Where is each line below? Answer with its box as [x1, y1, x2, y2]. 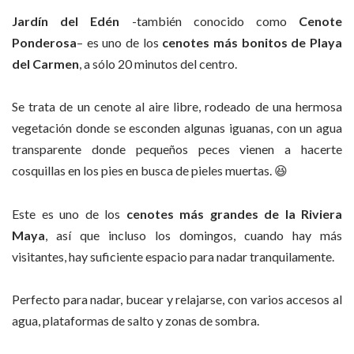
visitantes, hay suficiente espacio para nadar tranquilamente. [12, 248, 334, 264]
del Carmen [12, 56, 79, 71]
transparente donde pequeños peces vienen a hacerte [12, 141, 342, 157]
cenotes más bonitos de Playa [162, 35, 343, 50]
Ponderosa [12, 35, 77, 50]
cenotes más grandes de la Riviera [126, 205, 342, 221]
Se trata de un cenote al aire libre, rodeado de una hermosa [12, 99, 342, 115]
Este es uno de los [12, 205, 126, 221]
